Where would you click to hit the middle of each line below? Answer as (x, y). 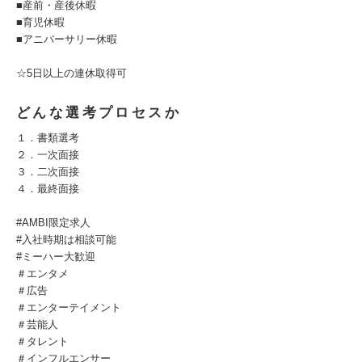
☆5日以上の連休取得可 (72, 73)
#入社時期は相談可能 (66, 240)
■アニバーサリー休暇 (67, 39)
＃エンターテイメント (69, 307)
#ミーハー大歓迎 (56, 257)
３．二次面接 (48, 172)
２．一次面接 (48, 155)
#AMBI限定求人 (53, 223)
